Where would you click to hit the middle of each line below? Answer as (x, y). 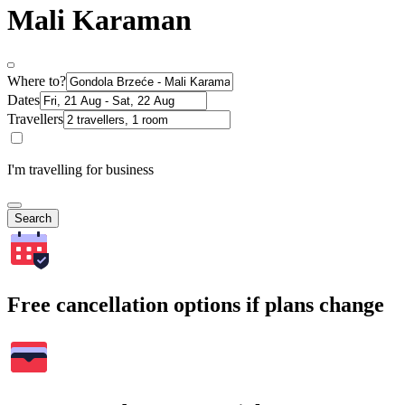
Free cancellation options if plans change (196, 305)
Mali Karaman (99, 19)
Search (33, 219)
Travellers (35, 119)
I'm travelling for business (80, 170)
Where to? (37, 81)
